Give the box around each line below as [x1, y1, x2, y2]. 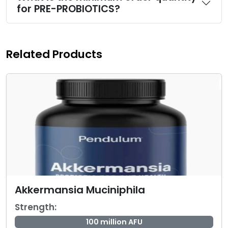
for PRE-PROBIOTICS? [17, 2, 120, 16]
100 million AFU [85, 217, 142, 227]
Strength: [15, 201, 56, 213]
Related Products [6, 46, 102, 62]
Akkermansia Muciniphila [15, 183, 145, 197]
